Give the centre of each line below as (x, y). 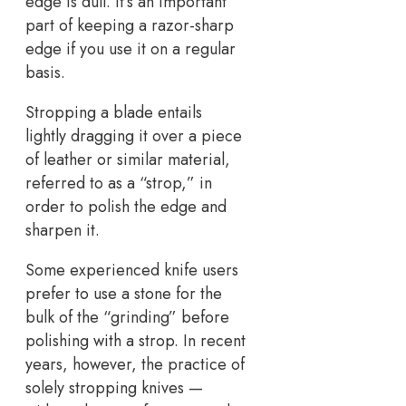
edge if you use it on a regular (130, 49)
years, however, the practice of (135, 365)
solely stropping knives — (114, 388)
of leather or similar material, (128, 160)
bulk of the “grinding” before (127, 318)
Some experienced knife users (132, 271)
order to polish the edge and (126, 207)
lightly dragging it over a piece (134, 136)
